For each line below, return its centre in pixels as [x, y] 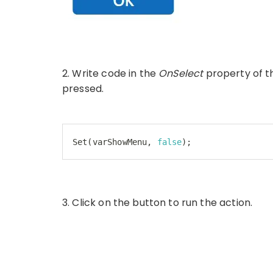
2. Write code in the [111, 73]
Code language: [107, 155]
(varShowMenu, [122, 142]
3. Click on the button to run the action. [158, 202]
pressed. [83, 88]
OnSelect [182, 73]
